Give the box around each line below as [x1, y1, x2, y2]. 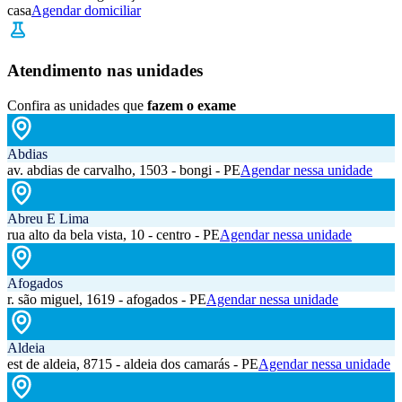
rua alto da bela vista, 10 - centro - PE [7, 226, 220, 242]
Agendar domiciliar [31, 3, 141, 19]
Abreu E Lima [7, 210, 89, 226]
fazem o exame [147, 97, 236, 113]
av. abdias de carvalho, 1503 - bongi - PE [7, 162, 240, 178]
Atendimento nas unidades [7, 61, 203, 81]
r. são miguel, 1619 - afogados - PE [7, 291, 206, 307]
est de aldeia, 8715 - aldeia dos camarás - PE [7, 355, 258, 371]
